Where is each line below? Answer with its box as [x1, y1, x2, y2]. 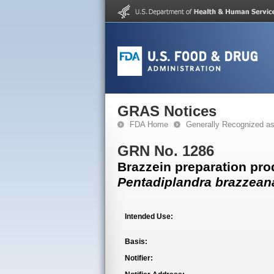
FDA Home [130, 120, 168, 129]
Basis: [125, 237, 147, 246]
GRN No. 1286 [117, 143, 214, 159]
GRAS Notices [117, 103, 217, 119]
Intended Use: [125, 212, 173, 221]
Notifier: [125, 254, 153, 262]
